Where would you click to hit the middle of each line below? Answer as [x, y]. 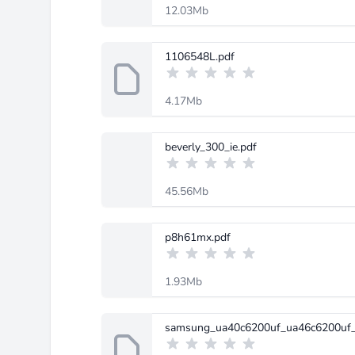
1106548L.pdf [200, 57]
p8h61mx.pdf [198, 237]
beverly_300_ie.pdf [211, 147]
